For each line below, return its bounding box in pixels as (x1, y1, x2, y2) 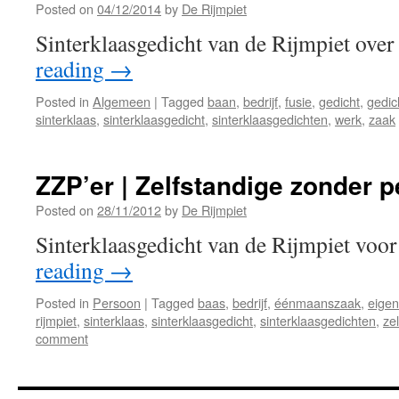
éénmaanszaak (274, 293, 361, 312)
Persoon (93, 293, 141, 312)
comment (36, 329, 88, 347)
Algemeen (93, 92, 151, 110)
